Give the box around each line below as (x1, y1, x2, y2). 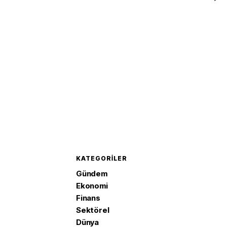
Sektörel (76, 205, 109, 215)
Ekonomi (76, 181, 108, 191)
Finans (76, 193, 100, 203)
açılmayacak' (84, 1, 134, 11)
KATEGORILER (76, 155, 127, 162)
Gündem (76, 169, 107, 178)
